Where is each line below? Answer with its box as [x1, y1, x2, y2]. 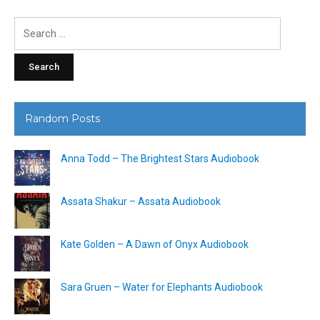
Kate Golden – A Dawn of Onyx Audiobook [61, 238, 249, 250]
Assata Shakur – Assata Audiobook [61, 195, 221, 207]
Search [14, 19, 46, 31]
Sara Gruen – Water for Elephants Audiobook [61, 281, 263, 293]
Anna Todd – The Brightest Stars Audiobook [61, 152, 259, 164]
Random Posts [25, 111, 100, 125]
